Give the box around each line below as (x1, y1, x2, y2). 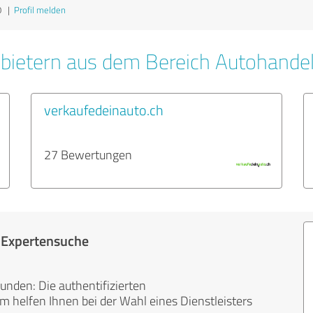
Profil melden (14, 3, 66, 16)
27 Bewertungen (44, 146, 132, 163)
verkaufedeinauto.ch (44, 100, 163, 119)
